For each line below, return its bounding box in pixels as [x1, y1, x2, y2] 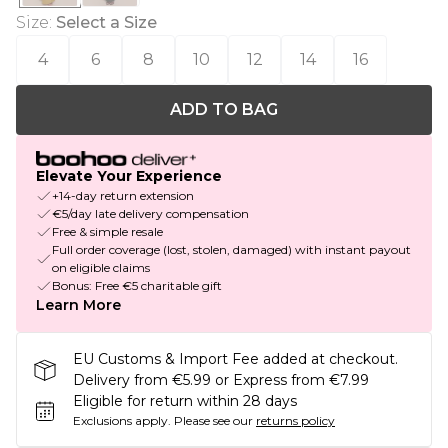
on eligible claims [52, 260, 150, 276]
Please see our [174, 413, 253, 429]
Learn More [36, 296, 121, 315]
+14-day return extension [52, 188, 194, 204]
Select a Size [56, 13, 157, 32]
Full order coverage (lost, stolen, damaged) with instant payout [52, 242, 411, 258]
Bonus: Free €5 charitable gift [52, 278, 222, 294]
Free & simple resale [52, 224, 163, 240]
